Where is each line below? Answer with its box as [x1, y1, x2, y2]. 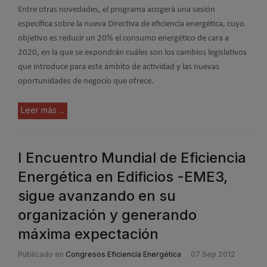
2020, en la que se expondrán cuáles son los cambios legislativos [18, 48, 247, 57]
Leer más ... [21, 104, 64, 115]
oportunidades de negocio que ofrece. [18, 77, 154, 86]
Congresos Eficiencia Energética [66, 249, 181, 259]
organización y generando [18, 206, 197, 223]
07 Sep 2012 [191, 249, 235, 259]
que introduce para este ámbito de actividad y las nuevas [18, 63, 219, 72]
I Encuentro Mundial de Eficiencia [18, 148, 246, 166]
